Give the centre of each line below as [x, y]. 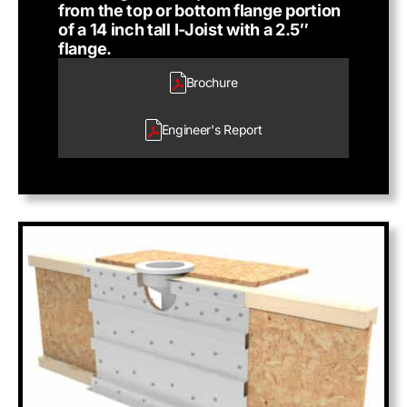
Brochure [212, 82]
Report [241, 129]
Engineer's [191, 129]
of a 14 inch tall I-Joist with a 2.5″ [184, 30]
